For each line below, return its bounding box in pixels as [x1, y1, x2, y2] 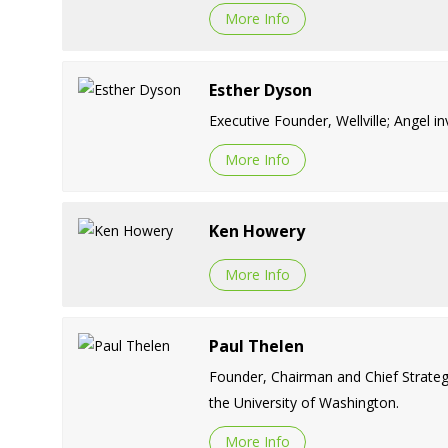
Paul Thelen [208, 334, 304, 357]
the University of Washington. [208, 392, 399, 412]
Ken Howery [208, 219, 305, 242]
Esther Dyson [208, 78, 312, 101]
